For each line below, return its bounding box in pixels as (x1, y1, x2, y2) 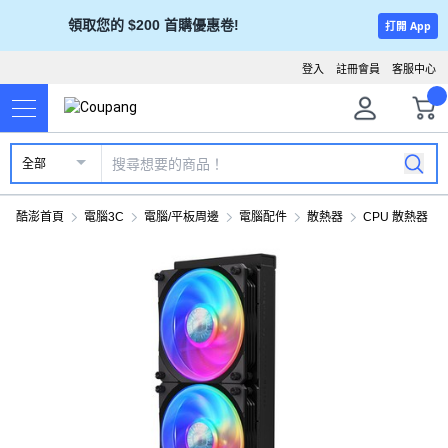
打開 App (384, 18, 431, 33)
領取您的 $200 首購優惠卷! (67, 17, 239, 33)
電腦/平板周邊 (144, 210, 219, 224)
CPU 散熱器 (363, 210, 428, 224)
